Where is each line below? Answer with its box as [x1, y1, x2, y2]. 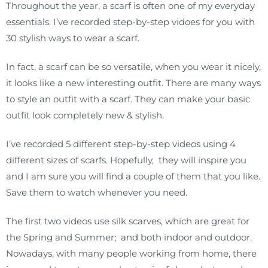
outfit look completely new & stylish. [6, 109, 166, 121]
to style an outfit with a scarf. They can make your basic [6, 93, 250, 105]
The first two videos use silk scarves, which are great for [6, 215, 249, 227]
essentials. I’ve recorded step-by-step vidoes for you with [6, 16, 255, 28]
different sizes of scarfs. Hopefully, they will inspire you [6, 154, 246, 166]
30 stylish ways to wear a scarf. [6, 32, 139, 44]
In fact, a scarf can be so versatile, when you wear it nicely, [6, 60, 261, 72]
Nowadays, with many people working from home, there [6, 247, 257, 259]
